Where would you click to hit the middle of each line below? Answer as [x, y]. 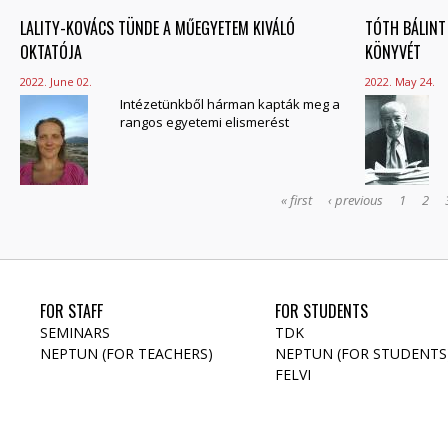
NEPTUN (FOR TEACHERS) [126, 353]
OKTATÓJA [51, 52]
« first [297, 200]
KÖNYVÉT [393, 52]
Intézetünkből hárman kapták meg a [230, 104]
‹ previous [356, 200]
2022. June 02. [56, 81]
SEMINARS [75, 332]
